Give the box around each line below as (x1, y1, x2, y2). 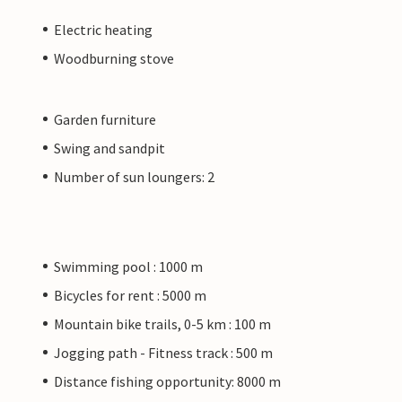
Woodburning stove (54, 48, 174, 67)
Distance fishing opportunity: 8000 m (54, 371, 281, 390)
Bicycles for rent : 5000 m (54, 285, 206, 304)
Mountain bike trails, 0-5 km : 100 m (54, 314, 271, 333)
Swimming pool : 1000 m (54, 257, 203, 275)
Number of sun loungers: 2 (54, 167, 214, 186)
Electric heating (54, 20, 153, 39)
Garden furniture (54, 109, 156, 128)
